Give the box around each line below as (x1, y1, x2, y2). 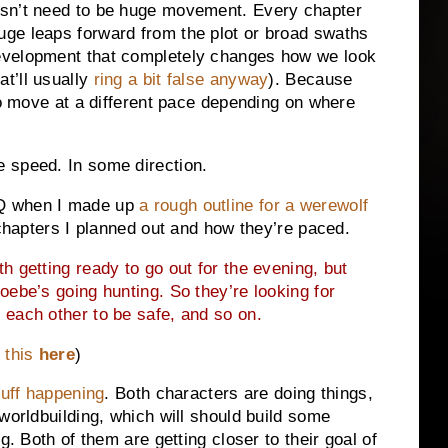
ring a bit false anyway (93, 70, 269, 90)
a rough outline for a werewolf (139, 195, 369, 215)
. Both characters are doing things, (104, 384, 373, 404)
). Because (268, 70, 353, 90)
